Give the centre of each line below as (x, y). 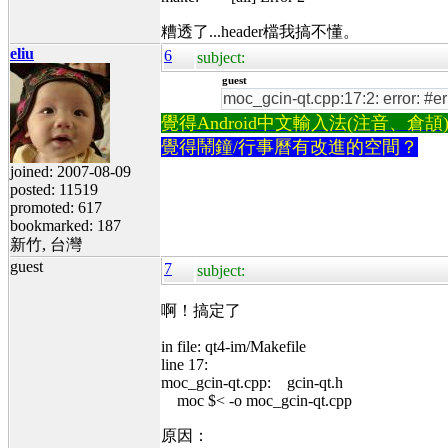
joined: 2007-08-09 (70, 171)
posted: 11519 (54, 189)
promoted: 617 (56, 207)
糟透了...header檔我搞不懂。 (260, 31)
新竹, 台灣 (46, 244)
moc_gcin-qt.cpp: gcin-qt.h (252, 382)
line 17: (184, 364)
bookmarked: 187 (65, 225)
